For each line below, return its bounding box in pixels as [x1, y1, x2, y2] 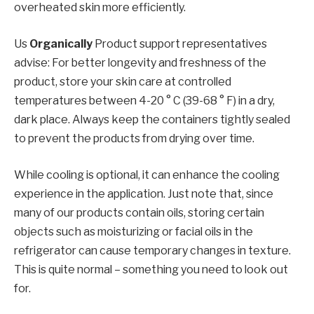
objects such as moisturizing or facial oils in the [14, 224, 253, 238]
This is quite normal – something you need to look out [14, 262, 288, 276]
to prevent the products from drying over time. [14, 131, 254, 145]
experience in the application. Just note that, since [14, 186, 273, 200]
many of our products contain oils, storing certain [14, 205, 264, 219]
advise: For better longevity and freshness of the [14, 55, 266, 69]
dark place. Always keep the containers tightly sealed [14, 112, 290, 126]
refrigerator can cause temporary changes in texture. [14, 243, 291, 257]
